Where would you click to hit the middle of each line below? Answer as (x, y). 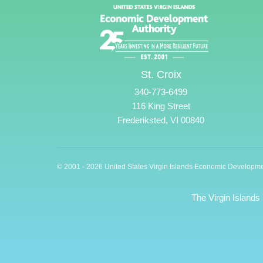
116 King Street (161, 106)
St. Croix (161, 75)
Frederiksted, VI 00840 (161, 120)
